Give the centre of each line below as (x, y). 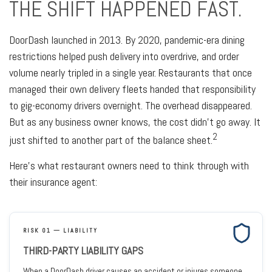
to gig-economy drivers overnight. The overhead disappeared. (131, 105)
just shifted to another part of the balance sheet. (111, 140)
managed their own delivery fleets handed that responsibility (132, 89)
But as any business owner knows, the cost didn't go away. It (135, 122)
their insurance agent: (53, 182)
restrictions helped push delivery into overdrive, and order (124, 56)
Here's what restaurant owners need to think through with (129, 165)
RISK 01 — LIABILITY (60, 230)
